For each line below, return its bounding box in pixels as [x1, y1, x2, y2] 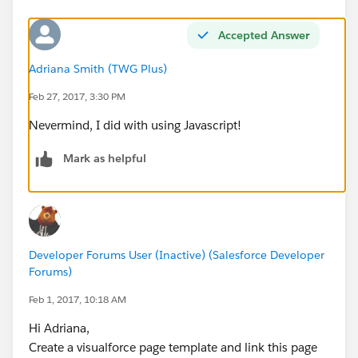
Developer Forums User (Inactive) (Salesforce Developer [29, 247, 324, 262]
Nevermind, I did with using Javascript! [29, 117, 241, 133]
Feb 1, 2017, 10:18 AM [29, 292, 126, 306]
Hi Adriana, [29, 320, 89, 336]
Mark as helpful [63, 150, 146, 165]
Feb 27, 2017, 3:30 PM [29, 89, 125, 103]
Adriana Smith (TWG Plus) [29, 61, 167, 76]
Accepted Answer [218, 27, 309, 42]
